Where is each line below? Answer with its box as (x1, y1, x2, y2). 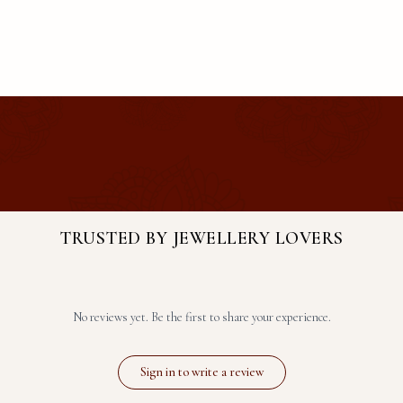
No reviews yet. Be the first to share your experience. (72, 309, 331, 325)
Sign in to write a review (139, 364, 264, 380)
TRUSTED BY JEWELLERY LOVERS (59, 228, 344, 249)
